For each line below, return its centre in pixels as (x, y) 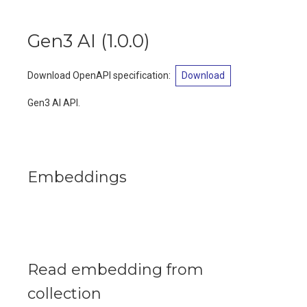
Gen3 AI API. (54, 103)
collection (64, 294)
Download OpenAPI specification (98, 75)
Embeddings (77, 177)
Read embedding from (115, 270)
